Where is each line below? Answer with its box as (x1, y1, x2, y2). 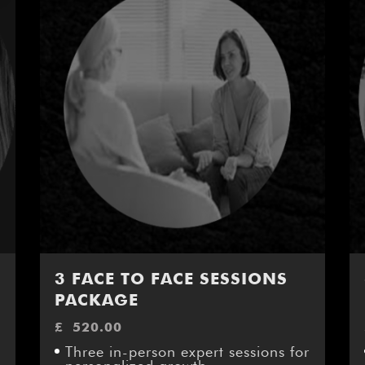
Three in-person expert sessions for (64, 343, 310, 361)
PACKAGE (54, 290, 139, 310)
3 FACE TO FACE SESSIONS (54, 269, 288, 289)
